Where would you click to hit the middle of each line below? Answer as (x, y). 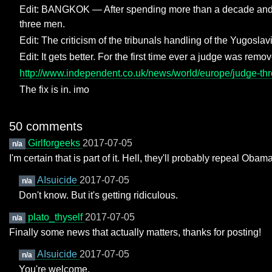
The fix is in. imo (54, 90)
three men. (42, 24)
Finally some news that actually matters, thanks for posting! (135, 232)
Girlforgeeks (55, 143)
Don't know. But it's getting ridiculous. (98, 195)
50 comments (46, 126)
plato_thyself (56, 217)
